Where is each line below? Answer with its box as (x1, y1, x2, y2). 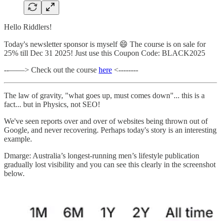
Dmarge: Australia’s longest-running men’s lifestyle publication (4, 151, 199, 160)
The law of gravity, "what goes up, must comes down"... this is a (4, 91, 205, 100)
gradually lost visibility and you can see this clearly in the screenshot (4, 160, 216, 169)
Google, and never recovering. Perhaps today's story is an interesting (4, 125, 217, 134)
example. (4, 134, 32, 143)
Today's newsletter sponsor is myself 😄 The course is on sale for (4, 39, 206, 48)
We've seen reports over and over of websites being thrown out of (4, 116, 208, 125)
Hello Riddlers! (4, 22, 52, 31)
